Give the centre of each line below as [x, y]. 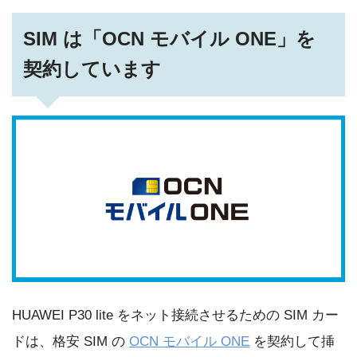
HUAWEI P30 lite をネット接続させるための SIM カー [175, 316]
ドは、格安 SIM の [71, 342]
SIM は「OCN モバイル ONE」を [170, 39]
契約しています [92, 69]
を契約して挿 [292, 342]
